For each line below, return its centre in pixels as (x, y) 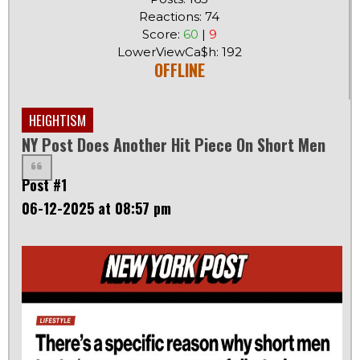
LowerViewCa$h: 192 (179, 52)
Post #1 (44, 185)
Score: (162, 35)
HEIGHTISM (57, 121)
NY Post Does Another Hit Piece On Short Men (174, 145)
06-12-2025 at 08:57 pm (96, 209)
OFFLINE (179, 70)
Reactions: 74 (179, 17)
